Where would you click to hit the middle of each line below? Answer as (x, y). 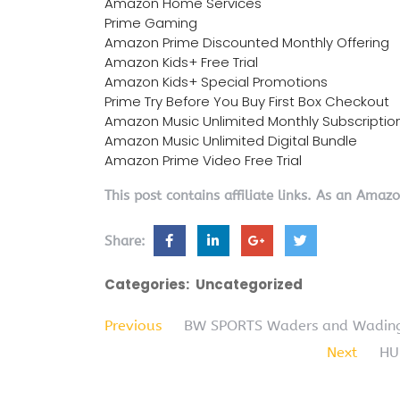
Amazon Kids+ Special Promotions (216, 82)
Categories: (147, 285)
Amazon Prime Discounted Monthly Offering (247, 43)
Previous (133, 326)
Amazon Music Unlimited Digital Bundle (231, 141)
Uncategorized (249, 285)
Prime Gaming (151, 23)
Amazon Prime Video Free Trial (203, 161)
